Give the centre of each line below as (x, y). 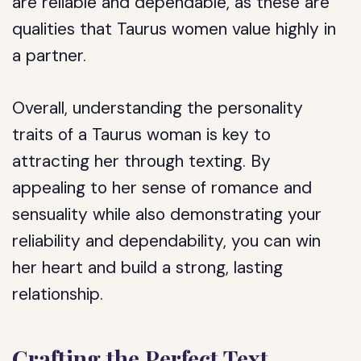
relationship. (58, 294)
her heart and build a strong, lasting (148, 268)
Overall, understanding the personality (158, 108)
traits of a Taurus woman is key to (142, 135)
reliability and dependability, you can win (167, 241)
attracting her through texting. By (142, 161)
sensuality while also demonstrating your (167, 214)
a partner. (50, 56)
